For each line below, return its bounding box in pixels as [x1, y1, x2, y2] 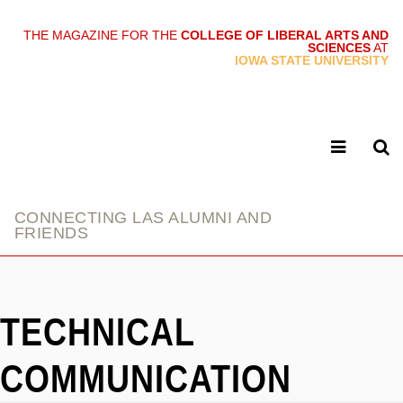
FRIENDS [14, 224, 89, 242]
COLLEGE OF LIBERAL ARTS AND [181, 28, 389, 42]
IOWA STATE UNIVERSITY [235, 53, 389, 67]
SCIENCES [308, 40, 371, 55]
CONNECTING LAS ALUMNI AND [14, 209, 272, 227]
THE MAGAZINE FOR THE [23, 28, 181, 42]
